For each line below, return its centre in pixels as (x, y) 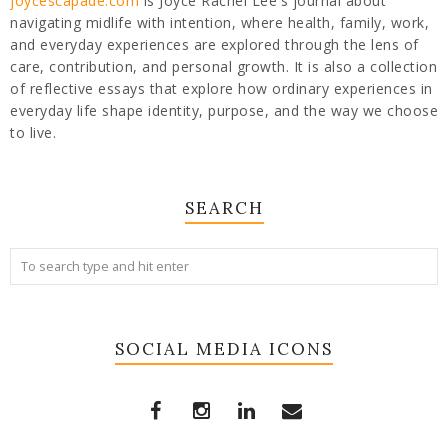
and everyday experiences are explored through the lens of (214, 44)
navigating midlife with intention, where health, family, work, (219, 22)
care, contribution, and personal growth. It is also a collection (223, 66)
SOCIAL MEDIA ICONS (224, 348)
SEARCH (224, 207)
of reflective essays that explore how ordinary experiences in (221, 88)
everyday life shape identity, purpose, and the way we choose (224, 110)
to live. (33, 132)
